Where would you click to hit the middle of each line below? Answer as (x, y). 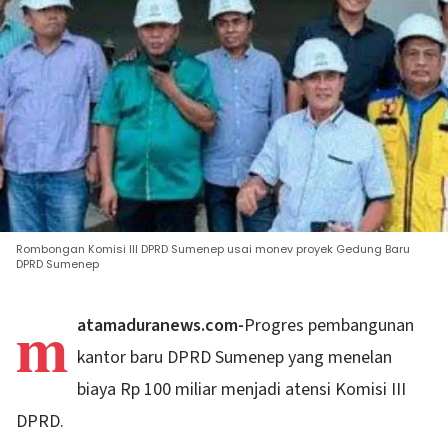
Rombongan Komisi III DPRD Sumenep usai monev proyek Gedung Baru (213, 249)
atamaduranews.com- (161, 326)
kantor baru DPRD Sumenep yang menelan (235, 358)
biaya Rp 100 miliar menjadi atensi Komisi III (242, 390)
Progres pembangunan (329, 326)
